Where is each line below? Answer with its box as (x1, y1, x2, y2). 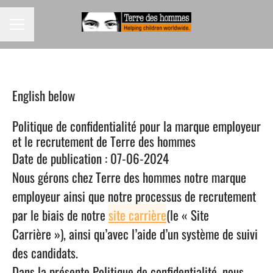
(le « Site (166, 205, 209, 224)
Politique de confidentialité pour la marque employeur (12, 116, 261, 135)
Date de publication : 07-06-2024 (12, 149, 169, 168)
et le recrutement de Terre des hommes (12, 132, 196, 151)
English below (12, 86, 75, 105)
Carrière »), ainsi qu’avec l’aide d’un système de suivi (12, 224, 258, 243)
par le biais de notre (12, 205, 108, 224)
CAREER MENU (9, 23, 58, 37)
